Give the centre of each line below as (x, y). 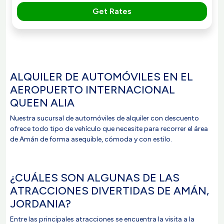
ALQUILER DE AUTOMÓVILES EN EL (101, 76)
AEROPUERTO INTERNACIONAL (92, 89)
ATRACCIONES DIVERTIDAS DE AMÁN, (109, 190)
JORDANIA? (40, 203)
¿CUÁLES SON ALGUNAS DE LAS (95, 177)
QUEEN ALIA (42, 102)
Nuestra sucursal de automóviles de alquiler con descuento (104, 118)
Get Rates (112, 11)
